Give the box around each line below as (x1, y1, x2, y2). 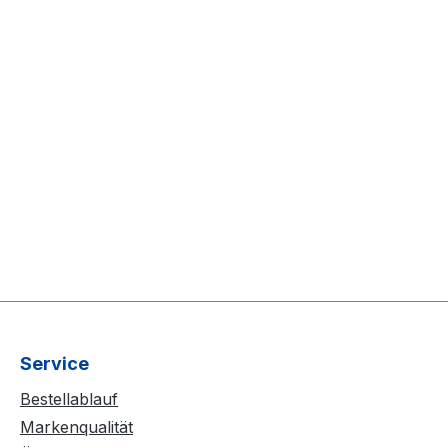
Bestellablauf (20, 389, 118, 409)
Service (20, 353, 89, 374)
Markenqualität (20, 417, 133, 437)
